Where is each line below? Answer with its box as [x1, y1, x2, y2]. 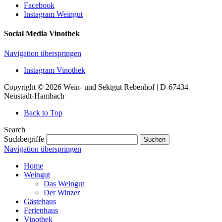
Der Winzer [44, 188, 80, 197]
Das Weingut [44, 179, 84, 188]
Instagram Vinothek [24, 65, 85, 74]
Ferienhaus [24, 206, 58, 215]
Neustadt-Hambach [4, 91, 64, 100]
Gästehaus [24, 197, 56, 206]
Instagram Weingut [24, 10, 83, 18]
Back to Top [24, 108, 62, 117]
